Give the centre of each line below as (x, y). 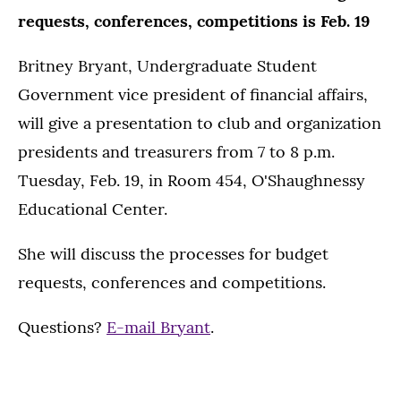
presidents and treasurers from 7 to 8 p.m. (176, 152)
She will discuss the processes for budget (173, 254)
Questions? (62, 327)
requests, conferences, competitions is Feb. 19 (194, 21)
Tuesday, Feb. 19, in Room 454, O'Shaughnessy (192, 180)
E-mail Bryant (158, 327)
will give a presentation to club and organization (200, 123)
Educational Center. (93, 209)
